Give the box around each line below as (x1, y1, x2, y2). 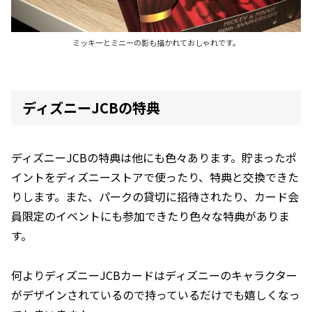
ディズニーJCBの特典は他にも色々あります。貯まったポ (11, 148, 297, 166)
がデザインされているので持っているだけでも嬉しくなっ (11, 286, 300, 303)
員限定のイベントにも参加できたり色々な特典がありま (11, 207, 290, 224)
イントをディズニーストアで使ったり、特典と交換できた (11, 168, 299, 185)
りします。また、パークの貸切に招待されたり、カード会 (11, 187, 299, 205)
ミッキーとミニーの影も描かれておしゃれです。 (72, 37, 240, 49)
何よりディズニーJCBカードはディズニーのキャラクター (11, 266, 297, 283)
